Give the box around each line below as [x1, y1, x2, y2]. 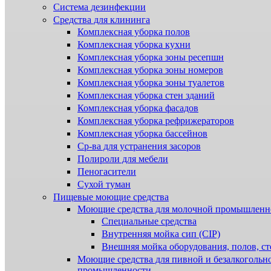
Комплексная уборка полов [77, 27, 190, 38]
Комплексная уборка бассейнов [77, 128, 207, 139]
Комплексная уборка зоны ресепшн [77, 52, 224, 63]
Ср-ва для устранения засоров [77, 141, 201, 152]
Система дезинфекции [53, 2, 146, 13]
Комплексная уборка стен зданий [77, 90, 215, 101]
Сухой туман [77, 179, 131, 190]
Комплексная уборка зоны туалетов [77, 77, 224, 88]
